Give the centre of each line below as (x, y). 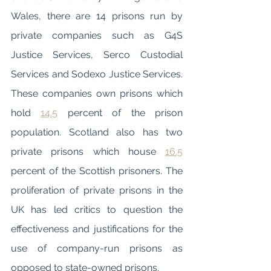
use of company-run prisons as (97, 248)
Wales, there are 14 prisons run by (97, 16)
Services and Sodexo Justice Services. (97, 74)
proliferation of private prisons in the (97, 190)
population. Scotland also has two (97, 132)
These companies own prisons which (97, 93)
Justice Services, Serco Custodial (97, 55)
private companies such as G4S (97, 35)
